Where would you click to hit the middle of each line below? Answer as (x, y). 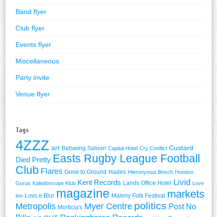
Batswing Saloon (84, 148)
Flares (52, 171)
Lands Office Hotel (147, 183)
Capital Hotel (123, 148)
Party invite (33, 78)
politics (151, 206)
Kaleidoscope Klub (54, 183)
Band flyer (31, 12)
